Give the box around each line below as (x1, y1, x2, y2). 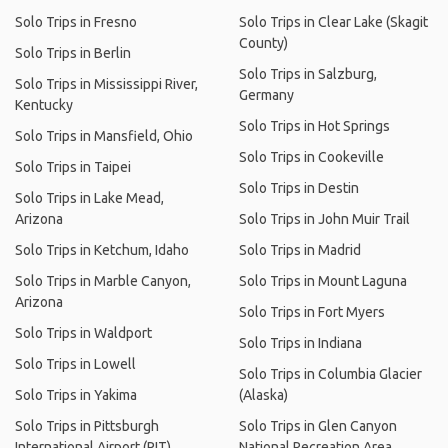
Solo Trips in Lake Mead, (15, 190, 164, 206)
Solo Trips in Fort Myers (239, 304, 385, 320)
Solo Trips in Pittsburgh (15, 418, 159, 434)
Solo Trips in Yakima (15, 387, 137, 403)
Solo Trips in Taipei (15, 159, 131, 175)
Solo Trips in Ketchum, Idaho (15, 242, 189, 258)
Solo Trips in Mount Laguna (239, 273, 407, 289)
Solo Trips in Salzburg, (239, 66, 377, 82)
